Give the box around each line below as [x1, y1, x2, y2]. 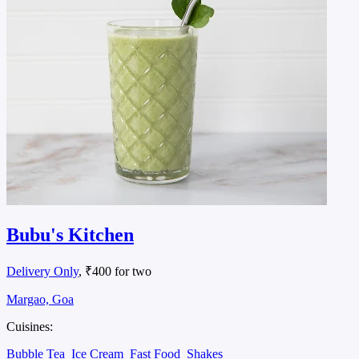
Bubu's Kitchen [6, 224, 134, 245]
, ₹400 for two [79, 264, 151, 278]
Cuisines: [6, 319, 53, 333]
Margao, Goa [6, 292, 74, 306]
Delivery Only [6, 264, 79, 278]
